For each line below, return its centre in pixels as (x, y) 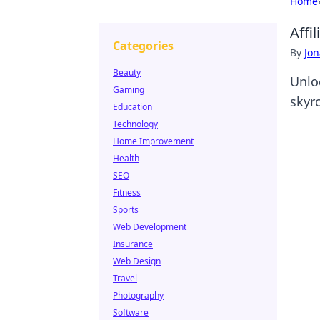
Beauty (127, 72)
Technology (135, 124)
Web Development (150, 227)
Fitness (127, 192)
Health (126, 158)
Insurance (133, 244)
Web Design (137, 261)
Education (132, 107)
